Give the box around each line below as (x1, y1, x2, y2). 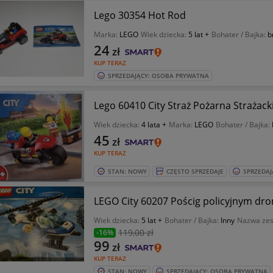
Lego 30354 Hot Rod (93, 8, 186, 22)
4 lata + (141, 119, 166, 130)
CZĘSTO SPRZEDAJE (166, 167, 224, 176)
